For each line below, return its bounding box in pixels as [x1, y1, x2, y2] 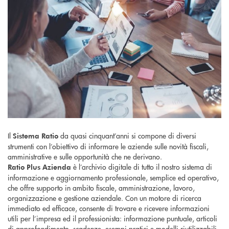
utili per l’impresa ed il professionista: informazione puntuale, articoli [8, 213, 217, 223]
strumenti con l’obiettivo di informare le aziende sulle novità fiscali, [8, 141, 209, 151]
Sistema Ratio [13, 130, 58, 141]
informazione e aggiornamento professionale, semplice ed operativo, [8, 172, 219, 182]
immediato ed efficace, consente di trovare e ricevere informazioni [8, 202, 210, 213]
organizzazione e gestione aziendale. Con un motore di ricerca [8, 192, 201, 203]
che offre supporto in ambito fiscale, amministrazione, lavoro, [8, 182, 195, 193]
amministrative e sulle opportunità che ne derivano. [8, 151, 162, 162]
